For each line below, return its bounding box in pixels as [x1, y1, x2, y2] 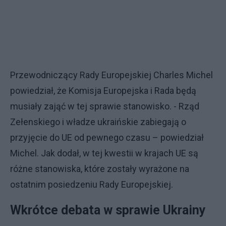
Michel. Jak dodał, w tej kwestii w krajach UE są [10, 147, 198, 158]
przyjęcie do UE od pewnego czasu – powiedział [10, 132, 204, 143]
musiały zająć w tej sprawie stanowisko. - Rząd [10, 100, 199, 111]
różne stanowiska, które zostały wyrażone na [10, 163, 189, 174]
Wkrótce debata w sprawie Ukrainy [10, 202, 206, 217]
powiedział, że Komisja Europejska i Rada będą [10, 85, 196, 96]
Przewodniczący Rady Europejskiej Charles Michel [10, 69, 213, 80]
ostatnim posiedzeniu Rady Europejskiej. [10, 179, 173, 190]
